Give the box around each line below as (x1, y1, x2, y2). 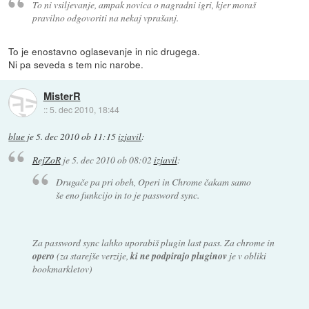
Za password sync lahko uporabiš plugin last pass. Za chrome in (32, 235, 275, 249)
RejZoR (32, 152, 61, 166)
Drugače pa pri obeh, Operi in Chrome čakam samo (56, 175, 252, 189)
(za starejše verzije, (54, 248, 130, 262)
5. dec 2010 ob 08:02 (71, 152, 152, 166)
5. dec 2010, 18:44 (49, 103, 119, 115)
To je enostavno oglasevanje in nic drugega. (8, 44, 201, 59)
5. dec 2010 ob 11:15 (36, 130, 117, 143)
